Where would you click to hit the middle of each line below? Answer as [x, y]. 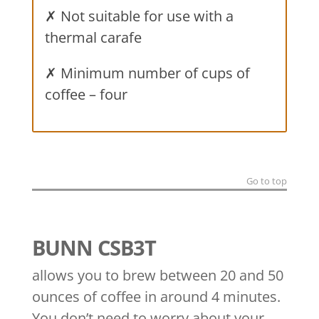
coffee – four [86, 94]
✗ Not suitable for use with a [139, 16]
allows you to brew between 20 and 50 [157, 275]
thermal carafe [93, 37]
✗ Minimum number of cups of [147, 73]
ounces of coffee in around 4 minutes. [156, 296]
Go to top [267, 181]
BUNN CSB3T [94, 247]
